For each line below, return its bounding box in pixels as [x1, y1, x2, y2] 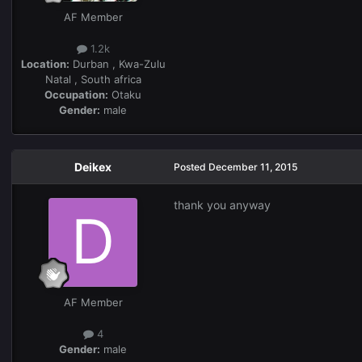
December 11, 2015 [208, 161, 297, 174]
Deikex [74, 160, 112, 175]
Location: [20, 57, 69, 71]
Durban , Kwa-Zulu [69, 57, 166, 71]
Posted [174, 161, 208, 174]
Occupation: [44, 88, 108, 102]
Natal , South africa [44, 73, 141, 86]
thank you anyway [174, 198, 271, 213]
